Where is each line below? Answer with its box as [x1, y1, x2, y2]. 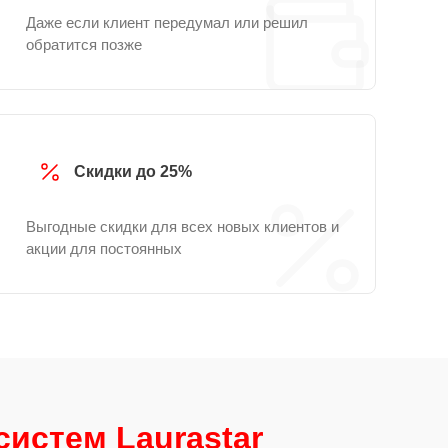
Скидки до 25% [74, 163, 192, 180]
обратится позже [26, 36, 142, 53]
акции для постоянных [26, 240, 182, 257]
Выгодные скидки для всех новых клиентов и [26, 218, 339, 235]
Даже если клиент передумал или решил [26, 14, 308, 31]
